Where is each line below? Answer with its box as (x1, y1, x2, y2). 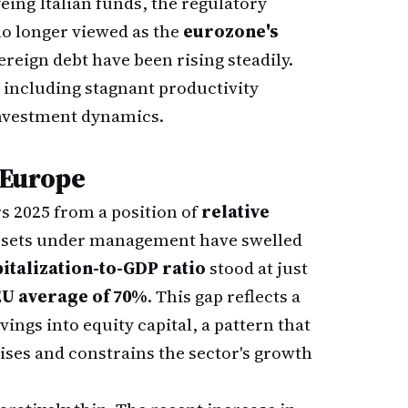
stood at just (206, 256, 308, 280)
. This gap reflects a (148, 284, 301, 308)
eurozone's (183, 19, 279, 43)
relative (201, 199, 270, 223)
